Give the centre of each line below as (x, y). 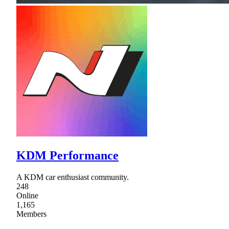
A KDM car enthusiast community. (73, 177)
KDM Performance (67, 155)
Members (31, 214)
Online (27, 195)
